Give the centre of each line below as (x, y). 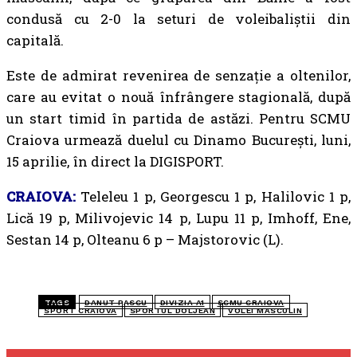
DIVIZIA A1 (182, 302)
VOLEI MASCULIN (265, 310)
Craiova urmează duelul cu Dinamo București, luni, (178, 140)
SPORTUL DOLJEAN (172, 310)
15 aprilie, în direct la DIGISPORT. (115, 161)
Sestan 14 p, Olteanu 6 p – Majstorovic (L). (145, 239)
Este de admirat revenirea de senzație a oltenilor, (178, 75)
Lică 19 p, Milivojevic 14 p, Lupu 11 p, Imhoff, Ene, (178, 218)
